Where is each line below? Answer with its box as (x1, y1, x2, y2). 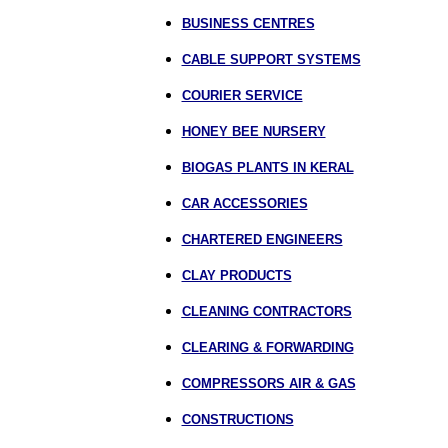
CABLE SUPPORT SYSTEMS (181, 52, 361, 67)
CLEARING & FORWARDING (181, 340, 354, 355)
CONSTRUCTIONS (181, 412, 294, 427)
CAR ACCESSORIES (181, 196, 308, 211)
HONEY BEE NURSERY (181, 124, 326, 139)
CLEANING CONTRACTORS (181, 304, 352, 319)
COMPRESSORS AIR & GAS (181, 376, 356, 391)
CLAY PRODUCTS (181, 268, 292, 283)
